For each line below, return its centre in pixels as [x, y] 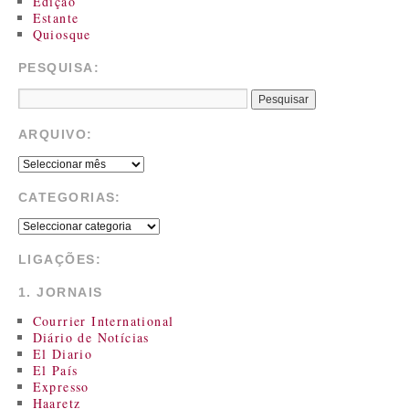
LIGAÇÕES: [60, 260]
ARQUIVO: [56, 135]
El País [55, 371]
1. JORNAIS [61, 293]
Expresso [61, 387]
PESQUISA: [59, 67]
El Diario [63, 354]
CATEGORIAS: [70, 197]
